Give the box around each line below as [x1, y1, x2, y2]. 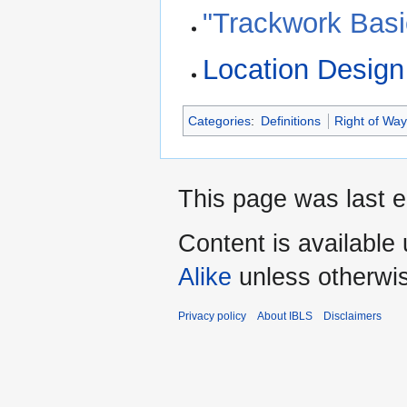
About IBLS [257, 310, 313, 323]
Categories [188, 114, 251, 129]
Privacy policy [178, 310, 246, 323]
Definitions [261, 114, 322, 129]
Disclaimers [323, 310, 382, 323]
